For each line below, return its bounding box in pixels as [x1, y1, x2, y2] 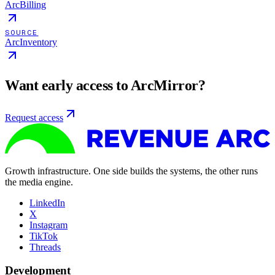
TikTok [29, 230, 58, 241]
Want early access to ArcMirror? [5, 77, 206, 94]
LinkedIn [29, 197, 65, 208]
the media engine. [5, 176, 73, 187]
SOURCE [5, 28, 39, 37]
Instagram [29, 219, 68, 230]
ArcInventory [5, 37, 57, 48]
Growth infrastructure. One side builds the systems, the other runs [5, 165, 258, 176]
